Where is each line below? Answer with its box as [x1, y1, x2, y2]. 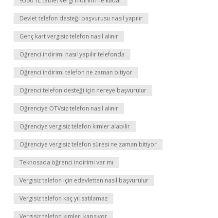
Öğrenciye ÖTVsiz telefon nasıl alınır [19, 104, 118, 112]
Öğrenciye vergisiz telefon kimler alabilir [19, 122, 130, 130]
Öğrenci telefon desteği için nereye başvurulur [19, 86, 146, 94]
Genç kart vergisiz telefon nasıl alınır [19, 32, 118, 40]
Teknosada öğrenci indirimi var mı [19, 158, 113, 166]
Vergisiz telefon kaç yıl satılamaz [19, 194, 108, 202]
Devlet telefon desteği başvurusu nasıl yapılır [19, 14, 143, 22]
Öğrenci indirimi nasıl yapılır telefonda [19, 50, 125, 58]
